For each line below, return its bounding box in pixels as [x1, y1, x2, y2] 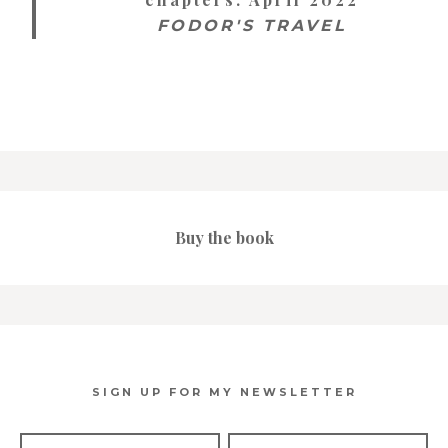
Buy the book [174, 226, 274, 248]
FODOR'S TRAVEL [157, 15, 347, 35]
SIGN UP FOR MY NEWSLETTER [91, 384, 357, 399]
